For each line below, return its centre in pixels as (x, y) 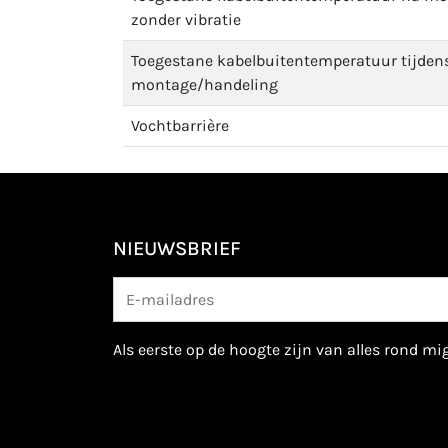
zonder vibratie (186, 19)
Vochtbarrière (180, 125)
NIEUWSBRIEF (177, 248)
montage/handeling (204, 84)
